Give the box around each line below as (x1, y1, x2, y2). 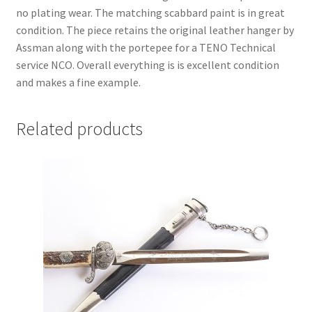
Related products (15, 117, 143, 140)
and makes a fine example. (15, 75, 141, 89)
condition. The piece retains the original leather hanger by (15, 22, 294, 37)
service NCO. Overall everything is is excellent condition (15, 57, 279, 72)
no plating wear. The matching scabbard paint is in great (15, 5, 285, 19)
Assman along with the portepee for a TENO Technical (15, 40, 276, 54)
